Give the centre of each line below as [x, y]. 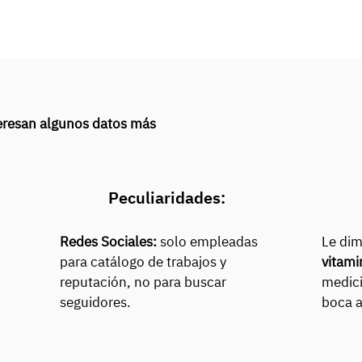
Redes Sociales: [110, 242]
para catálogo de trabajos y [143, 262]
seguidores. [95, 302]
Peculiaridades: [167, 198]
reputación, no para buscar [143, 282]
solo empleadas [209, 242]
